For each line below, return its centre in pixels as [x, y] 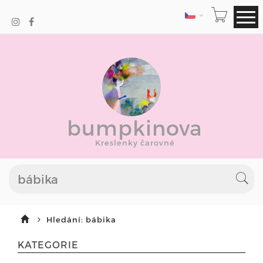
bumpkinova [134, 127]
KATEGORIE [48, 245]
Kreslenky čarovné [135, 143]
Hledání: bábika [81, 220]
